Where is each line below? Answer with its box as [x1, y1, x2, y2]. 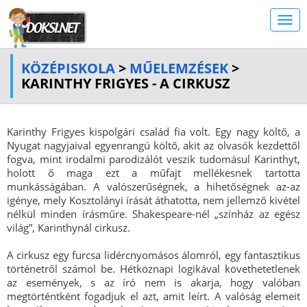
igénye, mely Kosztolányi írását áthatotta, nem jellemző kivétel [7, 193, 300, 207]
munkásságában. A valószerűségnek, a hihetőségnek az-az [7, 180, 300, 193]
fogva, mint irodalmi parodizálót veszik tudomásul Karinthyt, [7, 152, 300, 166]
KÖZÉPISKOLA [21, 59, 115, 77]
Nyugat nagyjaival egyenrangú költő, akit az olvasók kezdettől [7, 138, 300, 152]
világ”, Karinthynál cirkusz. [7, 221, 130, 234]
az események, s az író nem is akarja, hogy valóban [7, 275, 300, 289]
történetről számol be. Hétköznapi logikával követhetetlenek [7, 262, 300, 275]
